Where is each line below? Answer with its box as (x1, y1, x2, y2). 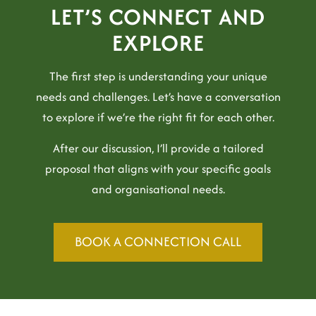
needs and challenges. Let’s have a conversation (35, 87, 281, 105)
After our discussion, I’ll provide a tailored (52, 140, 264, 157)
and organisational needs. (91, 181, 225, 198)
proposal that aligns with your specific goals (45, 160, 271, 178)
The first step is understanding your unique (49, 67, 267, 85)
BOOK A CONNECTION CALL (75, 232, 241, 252)
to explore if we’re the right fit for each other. (42, 108, 274, 126)
